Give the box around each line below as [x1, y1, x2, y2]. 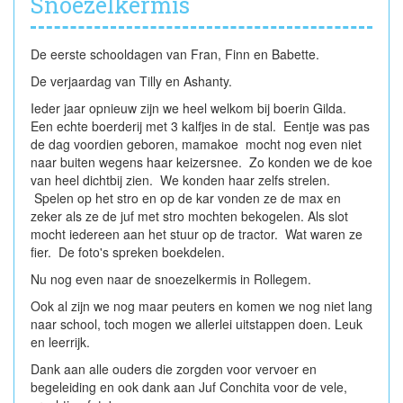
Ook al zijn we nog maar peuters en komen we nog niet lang [31, 296, 372, 315]
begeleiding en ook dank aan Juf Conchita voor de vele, [31, 377, 347, 396]
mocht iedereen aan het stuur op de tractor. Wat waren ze [31, 224, 363, 243]
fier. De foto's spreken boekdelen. [31, 242, 228, 261]
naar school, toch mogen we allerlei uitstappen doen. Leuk [31, 314, 363, 333]
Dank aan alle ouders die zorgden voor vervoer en [31, 359, 317, 378]
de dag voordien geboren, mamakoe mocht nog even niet [31, 134, 362, 153]
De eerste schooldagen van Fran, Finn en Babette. [31, 44, 323, 63]
